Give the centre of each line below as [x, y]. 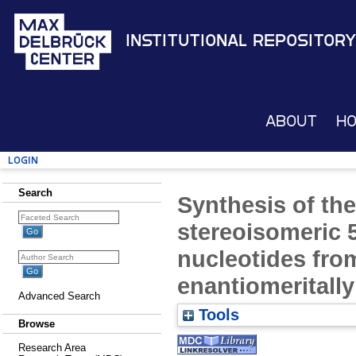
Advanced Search [59, 296]
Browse [37, 324]
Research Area [52, 348]
